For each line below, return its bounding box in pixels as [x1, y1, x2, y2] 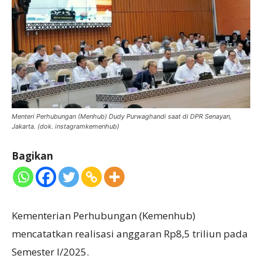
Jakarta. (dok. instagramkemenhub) [12, 122, 119, 131]
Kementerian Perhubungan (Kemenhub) [12, 209, 195, 223]
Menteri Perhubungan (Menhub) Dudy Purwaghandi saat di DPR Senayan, [12, 112, 232, 121]
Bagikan [12, 149, 53, 163]
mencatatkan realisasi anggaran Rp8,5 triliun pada [12, 227, 248, 241]
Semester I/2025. [12, 245, 89, 259]
